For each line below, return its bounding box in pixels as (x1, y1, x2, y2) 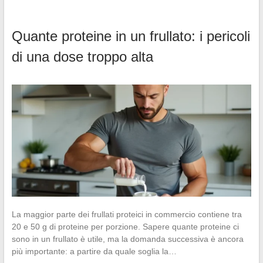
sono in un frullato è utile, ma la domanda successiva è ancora (11, 234, 244, 244)
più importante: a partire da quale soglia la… (11, 247, 177, 257)
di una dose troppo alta (11, 49, 153, 65)
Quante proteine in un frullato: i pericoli (11, 28, 250, 45)
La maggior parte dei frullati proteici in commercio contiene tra (11, 210, 242, 220)
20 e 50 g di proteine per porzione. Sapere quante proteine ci (11, 222, 239, 232)
